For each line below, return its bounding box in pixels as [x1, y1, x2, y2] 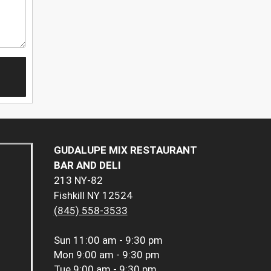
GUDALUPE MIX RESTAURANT [53, 144, 197, 157]
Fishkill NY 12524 [53, 189, 132, 202]
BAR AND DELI [53, 159, 121, 172]
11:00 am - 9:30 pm [73, 234, 163, 247]
